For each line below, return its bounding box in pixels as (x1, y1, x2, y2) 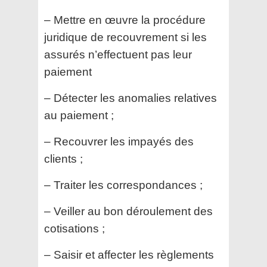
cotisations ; (44, 222, 105, 235)
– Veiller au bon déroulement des (44, 205, 213, 218)
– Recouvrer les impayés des (44, 135, 194, 148)
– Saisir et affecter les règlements (44, 249, 214, 262)
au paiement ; (44, 109, 114, 122)
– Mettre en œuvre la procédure (44, 14, 206, 27)
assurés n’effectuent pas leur (44, 48, 192, 61)
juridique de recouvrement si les (44, 31, 207, 44)
